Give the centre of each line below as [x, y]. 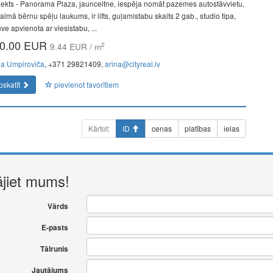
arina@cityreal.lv [133, 64]
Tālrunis [54, 249]
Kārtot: [99, 128]
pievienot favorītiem [86, 84]
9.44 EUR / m [76, 47]
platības [198, 128]
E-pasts [55, 228]
